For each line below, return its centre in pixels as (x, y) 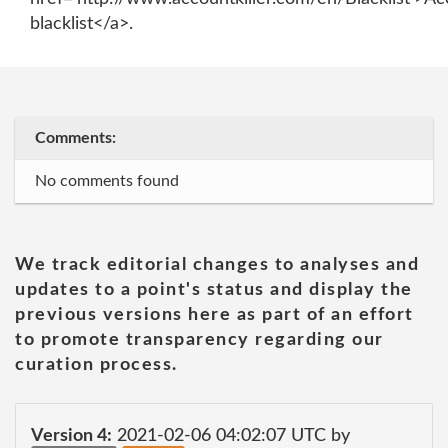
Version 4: (71, 435)
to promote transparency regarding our (199, 340)
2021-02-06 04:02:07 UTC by (231, 435)
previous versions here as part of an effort (214, 315)
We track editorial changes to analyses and (217, 265)
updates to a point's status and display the (214, 290)
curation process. (96, 365)
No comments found (107, 181)
